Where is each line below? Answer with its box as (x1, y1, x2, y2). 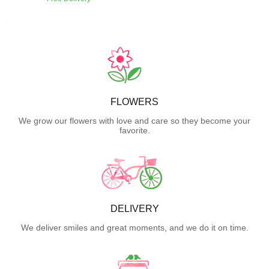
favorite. (119, 125, 150, 135)
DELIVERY (110, 203, 159, 214)
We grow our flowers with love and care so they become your (19, 115, 250, 125)
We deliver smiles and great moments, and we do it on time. (20, 222, 249, 232)
